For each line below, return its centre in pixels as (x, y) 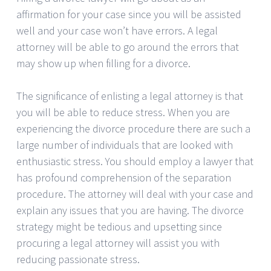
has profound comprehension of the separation (124, 177)
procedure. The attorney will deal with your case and (135, 194)
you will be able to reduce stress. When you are (123, 112)
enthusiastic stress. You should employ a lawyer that (135, 161)
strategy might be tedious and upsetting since (119, 226)
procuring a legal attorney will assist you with (118, 243)
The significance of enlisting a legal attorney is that (130, 96)
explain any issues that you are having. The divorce (130, 210)
